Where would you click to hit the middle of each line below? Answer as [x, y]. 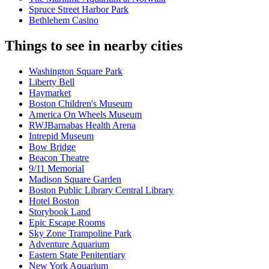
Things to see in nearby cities [94, 46]
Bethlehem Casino [64, 20]
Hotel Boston [54, 201]
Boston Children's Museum [80, 104]
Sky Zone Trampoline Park [80, 234]
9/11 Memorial [56, 169]
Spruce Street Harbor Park [79, 10]
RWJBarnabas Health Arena [82, 125]
